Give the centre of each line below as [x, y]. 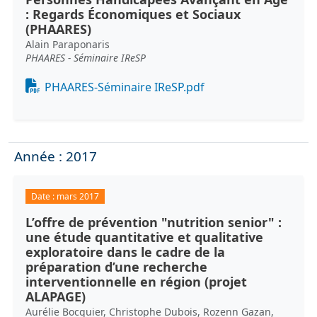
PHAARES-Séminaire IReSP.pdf [125, 87]
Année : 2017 [56, 156]
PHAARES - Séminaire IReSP [86, 57]
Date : [44, 196]
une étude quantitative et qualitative [144, 237]
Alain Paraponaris [68, 44]
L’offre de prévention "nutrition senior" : [154, 222]
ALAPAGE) [56, 296]
